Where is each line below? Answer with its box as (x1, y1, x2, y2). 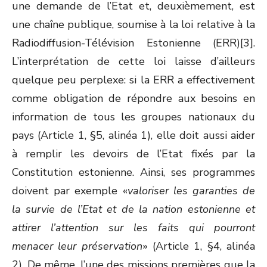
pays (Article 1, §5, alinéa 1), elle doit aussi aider (12, 128, 255, 142)
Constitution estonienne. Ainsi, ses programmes (12, 165, 255, 179)
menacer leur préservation (12, 239, 142, 253)
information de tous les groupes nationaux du (12, 110, 255, 124)
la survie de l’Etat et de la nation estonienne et (12, 202, 255, 216)
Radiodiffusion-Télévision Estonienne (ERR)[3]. (12, 36, 255, 50)
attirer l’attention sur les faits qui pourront (12, 221, 255, 235)
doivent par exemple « (12, 184, 128, 198)
